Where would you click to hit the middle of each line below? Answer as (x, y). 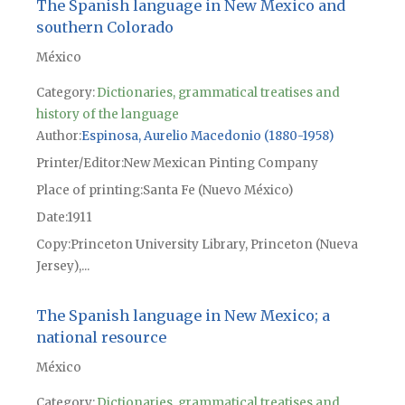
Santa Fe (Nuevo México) (217, 191)
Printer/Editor (78, 164)
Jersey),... (62, 267)
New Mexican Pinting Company (221, 164)
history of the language (107, 115)
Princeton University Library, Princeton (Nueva (214, 245)
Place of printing (88, 191)
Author (57, 137)
